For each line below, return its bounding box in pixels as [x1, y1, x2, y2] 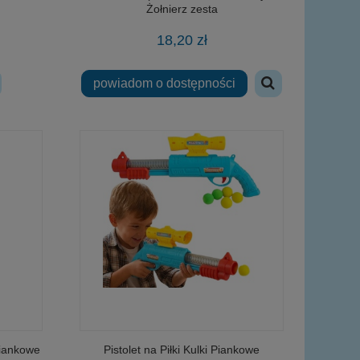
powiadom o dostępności [93, 76, 235, 91]
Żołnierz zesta [145, 2, 218, 15]
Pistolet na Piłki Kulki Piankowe [104, 343, 260, 357]
